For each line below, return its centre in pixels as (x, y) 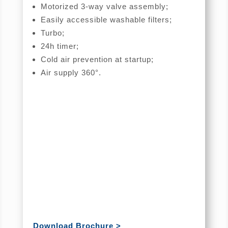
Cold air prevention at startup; (97, 59)
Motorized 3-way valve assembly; (104, 6)
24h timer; (60, 46)
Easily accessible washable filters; (106, 19)
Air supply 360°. (71, 72)
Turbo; (52, 33)
